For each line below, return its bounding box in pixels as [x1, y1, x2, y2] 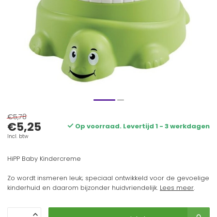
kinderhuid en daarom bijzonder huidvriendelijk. [7, 183, 160, 192]
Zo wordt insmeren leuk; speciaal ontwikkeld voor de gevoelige [7, 173, 209, 183]
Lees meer [160, 183, 194, 192]
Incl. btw [7, 133, 28, 140]
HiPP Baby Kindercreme [7, 154, 81, 163]
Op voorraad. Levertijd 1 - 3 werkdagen [74, 122, 210, 131]
